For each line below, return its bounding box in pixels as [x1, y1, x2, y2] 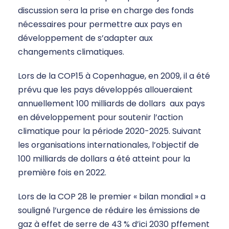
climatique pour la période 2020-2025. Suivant [18, 125, 201, 138]
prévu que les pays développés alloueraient [18, 84, 193, 96]
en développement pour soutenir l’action [18, 111, 183, 124]
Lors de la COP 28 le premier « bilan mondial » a [18, 191, 205, 203]
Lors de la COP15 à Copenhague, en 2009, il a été [18, 70, 210, 82]
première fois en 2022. [18, 167, 106, 179]
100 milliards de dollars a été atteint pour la [18, 153, 190, 165]
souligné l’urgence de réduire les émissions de [18, 204, 200, 217]
